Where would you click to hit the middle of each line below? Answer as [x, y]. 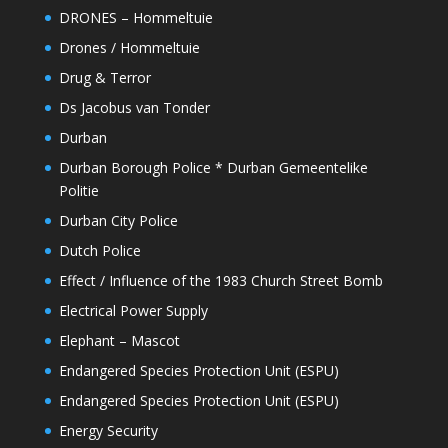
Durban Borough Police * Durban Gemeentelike [213, 168]
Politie [78, 191]
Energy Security [108, 431]
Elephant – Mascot [119, 341]
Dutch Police [99, 251]
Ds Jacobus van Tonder [134, 108]
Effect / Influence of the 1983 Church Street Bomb [220, 281]
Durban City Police [118, 221]
